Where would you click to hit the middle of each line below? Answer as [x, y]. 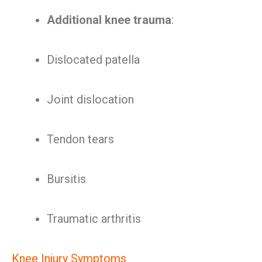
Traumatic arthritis [94, 219]
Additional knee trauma [109, 20]
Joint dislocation [90, 99]
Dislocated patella [93, 60]
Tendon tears [80, 139]
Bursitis [66, 179]
